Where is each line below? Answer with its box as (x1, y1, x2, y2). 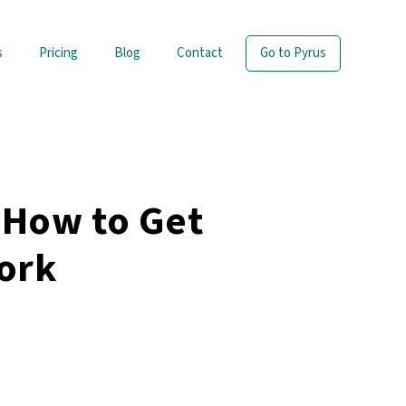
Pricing (39, 43, 78, 63)
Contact (177, 43, 223, 63)
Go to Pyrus (260, 43, 326, 63)
